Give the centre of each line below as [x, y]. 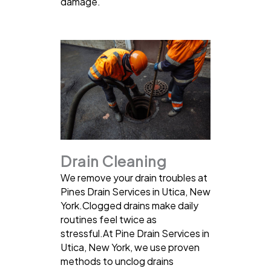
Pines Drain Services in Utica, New [135, 191]
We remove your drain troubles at [134, 177]
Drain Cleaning [113, 161]
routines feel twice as [109, 219]
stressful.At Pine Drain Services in [135, 233]
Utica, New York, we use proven [130, 247]
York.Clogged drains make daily [129, 205]
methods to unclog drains [117, 261]
